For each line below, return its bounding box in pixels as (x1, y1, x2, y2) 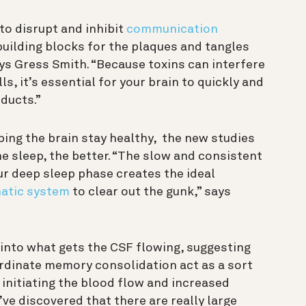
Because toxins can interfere (96, 58, 265, 71)
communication (126, 23, 218, 36)
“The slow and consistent (112, 150, 262, 163)
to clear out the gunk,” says (70, 185, 231, 198)
